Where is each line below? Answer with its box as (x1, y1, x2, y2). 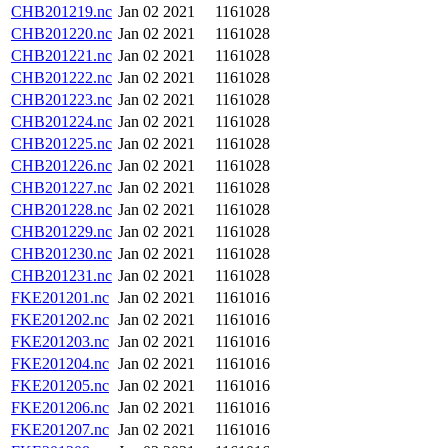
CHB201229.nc (11, 223, 112, 240)
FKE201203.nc (11, 333, 109, 350)
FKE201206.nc (11, 399, 109, 416)
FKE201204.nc (11, 355, 109, 372)
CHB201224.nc (11, 113, 112, 130)
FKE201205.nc (11, 377, 109, 394)
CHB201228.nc (11, 201, 112, 218)
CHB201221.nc (11, 47, 112, 64)
